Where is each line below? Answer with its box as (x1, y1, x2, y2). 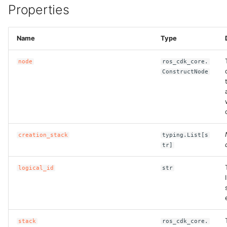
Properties (8, 2, 69, 17)
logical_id (18, 165, 54, 171)
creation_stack (18, 132, 68, 138)
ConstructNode (162, 68, 209, 75)
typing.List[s (162, 132, 209, 138)
